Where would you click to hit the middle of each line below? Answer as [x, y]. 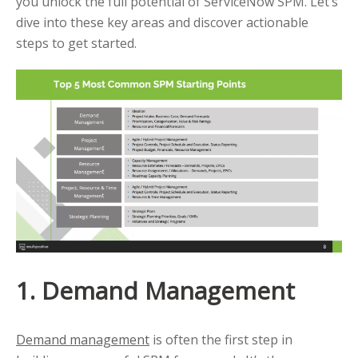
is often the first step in [221, 340]
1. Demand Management [155, 291]
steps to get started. [76, 43]
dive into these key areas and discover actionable [162, 22]
